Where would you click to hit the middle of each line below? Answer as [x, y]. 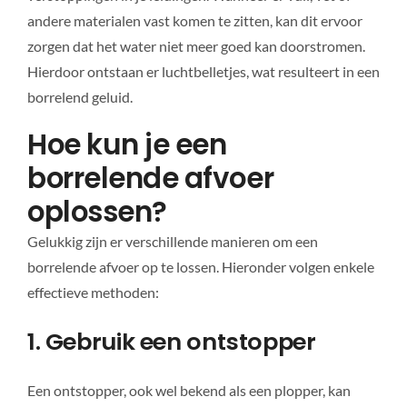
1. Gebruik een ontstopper [171, 341]
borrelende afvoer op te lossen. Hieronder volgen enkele [200, 266]
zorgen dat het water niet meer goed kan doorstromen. [196, 45]
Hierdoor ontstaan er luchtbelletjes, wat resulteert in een [203, 71]
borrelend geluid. [79, 96]
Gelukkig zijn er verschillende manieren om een [172, 241]
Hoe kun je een [127, 144]
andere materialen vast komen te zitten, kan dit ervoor [194, 20]
